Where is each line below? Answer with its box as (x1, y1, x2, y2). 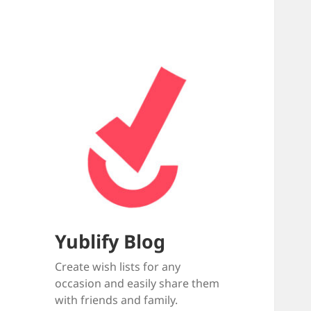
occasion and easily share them (55, 276, 220, 292)
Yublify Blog (55, 228, 166, 255)
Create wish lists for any (55, 259, 181, 275)
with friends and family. (55, 292, 178, 308)
